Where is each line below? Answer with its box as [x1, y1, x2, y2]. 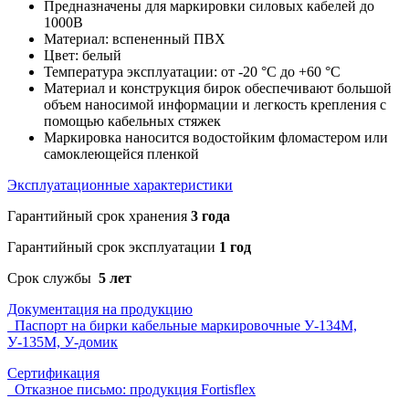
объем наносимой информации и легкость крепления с [44, 97, 386, 113]
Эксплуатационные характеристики [7, 177, 233, 194]
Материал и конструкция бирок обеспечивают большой [44, 80, 392, 97]
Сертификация [7, 365, 100, 382]
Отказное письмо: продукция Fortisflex [7, 382, 256, 398]
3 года [191, 208, 230, 225]
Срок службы [7, 270, 95, 287]
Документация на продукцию [7, 301, 193, 318]
